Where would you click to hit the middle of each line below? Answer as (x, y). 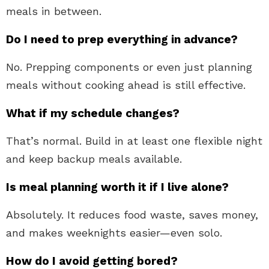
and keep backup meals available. (94, 159)
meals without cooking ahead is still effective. (126, 85)
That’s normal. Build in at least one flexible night (134, 141)
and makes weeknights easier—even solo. (114, 232)
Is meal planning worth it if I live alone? (117, 187)
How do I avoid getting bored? (92, 261)
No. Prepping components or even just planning (129, 67)
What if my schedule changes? (93, 113)
